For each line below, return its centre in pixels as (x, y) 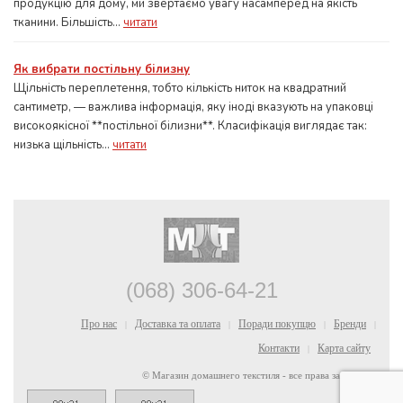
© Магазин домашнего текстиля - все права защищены (259, 375)
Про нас (99, 323)
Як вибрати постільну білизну (102, 69)
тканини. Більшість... (68, 22)
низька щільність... (63, 144)
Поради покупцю (277, 323)
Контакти (279, 348)
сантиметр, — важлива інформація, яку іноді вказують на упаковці (193, 107)
